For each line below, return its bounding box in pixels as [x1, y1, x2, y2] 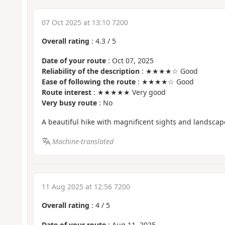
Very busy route [41, 97, 97, 107]
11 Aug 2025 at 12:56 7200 [41, 182, 130, 192]
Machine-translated [52, 136, 114, 146]
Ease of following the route [41, 76, 136, 86]
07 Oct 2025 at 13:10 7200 [41, 18, 128, 28]
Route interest [41, 87, 91, 97]
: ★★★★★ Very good [91, 87, 166, 97]
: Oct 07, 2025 [105, 55, 154, 65]
